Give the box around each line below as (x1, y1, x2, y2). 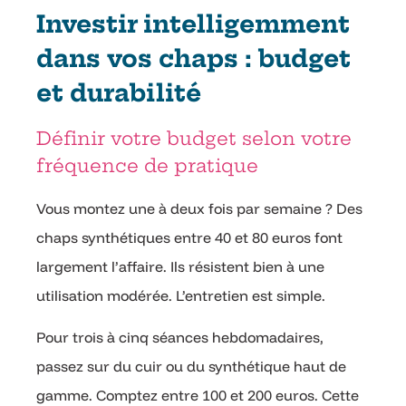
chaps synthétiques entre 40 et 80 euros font (36, 228, 343, 247)
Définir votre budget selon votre (36, 127, 352, 150)
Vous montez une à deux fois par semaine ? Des (36, 199, 362, 218)
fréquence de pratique (36, 154, 258, 178)
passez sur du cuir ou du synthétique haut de (36, 357, 346, 376)
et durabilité (36, 78, 201, 109)
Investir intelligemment (36, 9, 350, 40)
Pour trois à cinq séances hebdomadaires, (36, 328, 324, 347)
